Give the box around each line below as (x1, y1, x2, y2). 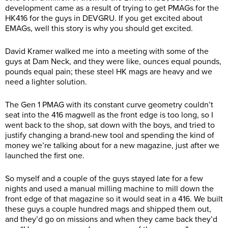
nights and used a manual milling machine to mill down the (5, 184, 214, 194)
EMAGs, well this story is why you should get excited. (5, 23, 193, 34)
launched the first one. (5, 151, 87, 161)
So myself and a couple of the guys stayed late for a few (5, 174, 203, 184)
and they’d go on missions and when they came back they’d (5, 214, 217, 225)
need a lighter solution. (5, 77, 89, 88)
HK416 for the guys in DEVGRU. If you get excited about (5, 13, 203, 24)
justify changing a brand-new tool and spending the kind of (5, 130, 214, 141)
